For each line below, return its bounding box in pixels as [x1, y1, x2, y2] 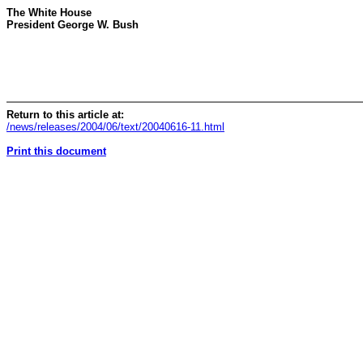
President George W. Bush [6, 19, 139, 31]
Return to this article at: [6, 108, 124, 121]
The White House [6, 6, 92, 19]
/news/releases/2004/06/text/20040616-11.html [6, 120, 224, 133]
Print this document [6, 144, 106, 157]
